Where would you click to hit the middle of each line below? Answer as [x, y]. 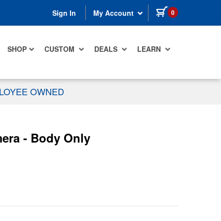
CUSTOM [60, 49]
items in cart [198, 10]
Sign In [64, 13]
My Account [114, 13]
